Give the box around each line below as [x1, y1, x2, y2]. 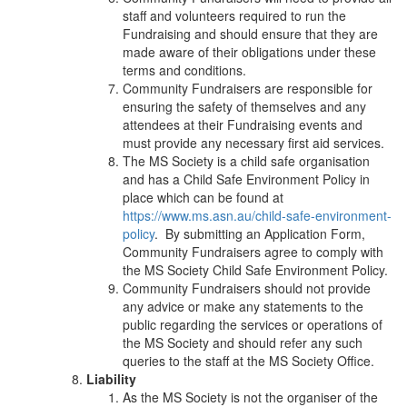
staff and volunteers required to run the [123, 5, 346, 25]
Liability [86, 369, 136, 388]
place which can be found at [123, 187, 283, 206]
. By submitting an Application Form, [154, 223, 365, 243]
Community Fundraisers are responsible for [123, 78, 372, 97]
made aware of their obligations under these [123, 42, 376, 61]
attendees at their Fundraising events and [123, 114, 362, 134]
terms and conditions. [123, 60, 250, 79]
